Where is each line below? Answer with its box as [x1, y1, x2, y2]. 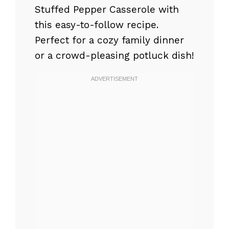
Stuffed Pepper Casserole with [35, 4, 179, 16]
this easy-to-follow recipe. [35, 19, 158, 31]
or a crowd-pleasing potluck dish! [35, 50, 194, 62]
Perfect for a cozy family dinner [35, 34, 184, 47]
